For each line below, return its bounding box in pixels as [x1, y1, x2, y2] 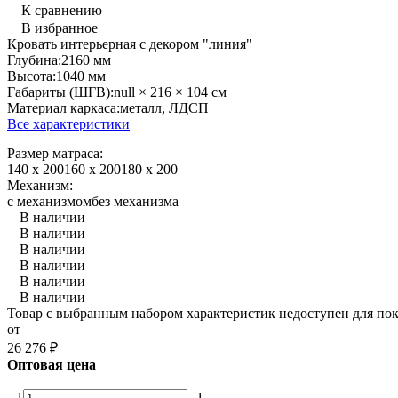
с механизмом [7, 193, 92, 209]
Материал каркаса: [7, 99, 120, 115]
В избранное [21, 20, 98, 36]
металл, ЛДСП [120, 99, 209, 115]
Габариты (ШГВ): [7, 84, 114, 99]
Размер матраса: [7, 145, 103, 161]
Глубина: [7, 52, 61, 68]
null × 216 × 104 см [114, 84, 227, 99]
